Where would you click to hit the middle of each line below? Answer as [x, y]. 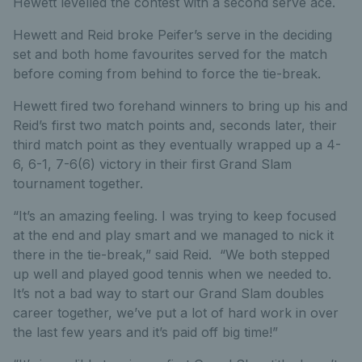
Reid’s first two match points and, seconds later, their [175, 125]
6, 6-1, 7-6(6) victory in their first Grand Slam [152, 164]
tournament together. [78, 183]
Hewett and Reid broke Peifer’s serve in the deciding [173, 34]
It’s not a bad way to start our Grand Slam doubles [168, 293]
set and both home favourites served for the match [170, 54]
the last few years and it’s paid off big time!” [145, 332]
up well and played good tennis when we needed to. [172, 274]
